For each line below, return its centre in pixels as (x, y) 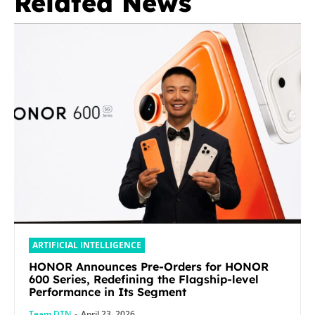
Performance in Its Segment (108, 292)
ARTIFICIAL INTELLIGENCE (87, 245)
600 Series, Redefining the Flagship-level (144, 279)
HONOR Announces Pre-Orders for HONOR (149, 267)
